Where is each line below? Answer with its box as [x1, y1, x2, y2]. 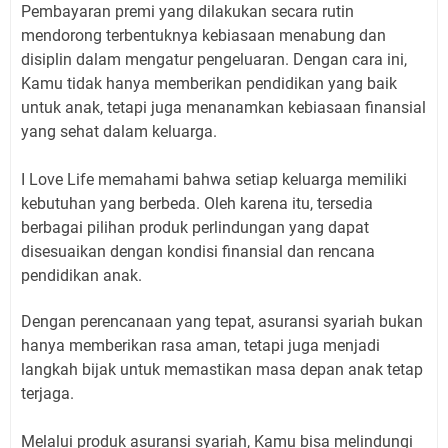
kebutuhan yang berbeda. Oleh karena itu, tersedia [21, 194, 373, 214]
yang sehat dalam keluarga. [21, 122, 221, 142]
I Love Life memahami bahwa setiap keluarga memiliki [21, 170, 407, 190]
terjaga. [21, 384, 74, 404]
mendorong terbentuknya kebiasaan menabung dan [21, 26, 386, 46]
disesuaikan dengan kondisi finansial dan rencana [21, 242, 375, 262]
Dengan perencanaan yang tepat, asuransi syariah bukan [21, 312, 423, 332]
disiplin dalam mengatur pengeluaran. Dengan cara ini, [21, 50, 407, 70]
